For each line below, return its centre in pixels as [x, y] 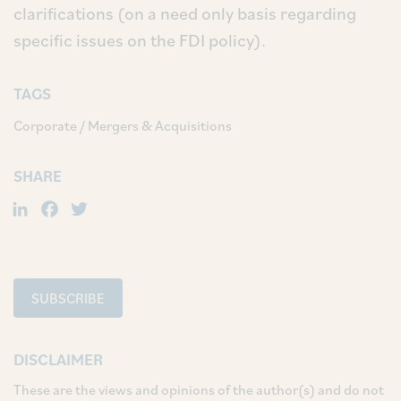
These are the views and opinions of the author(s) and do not [199, 389]
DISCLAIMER [58, 359]
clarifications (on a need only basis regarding [185, 13]
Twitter [136, 205]
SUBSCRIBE [68, 298]
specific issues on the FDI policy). [140, 40]
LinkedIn [83, 205]
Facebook [119, 205]
